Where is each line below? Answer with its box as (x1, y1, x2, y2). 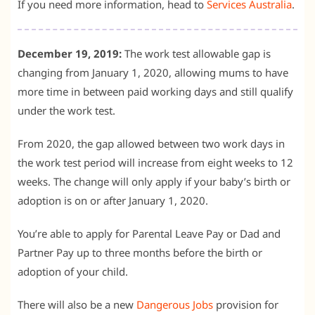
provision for (213, 297, 278, 311)
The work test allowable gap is (122, 46, 271, 60)
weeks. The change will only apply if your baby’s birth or (18, 174, 290, 188)
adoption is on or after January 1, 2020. (18, 193, 208, 207)
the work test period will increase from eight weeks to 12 (18, 155, 293, 169)
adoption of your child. (18, 264, 128, 278)
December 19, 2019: (18, 46, 122, 60)
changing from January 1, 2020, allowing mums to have (18, 65, 288, 79)
